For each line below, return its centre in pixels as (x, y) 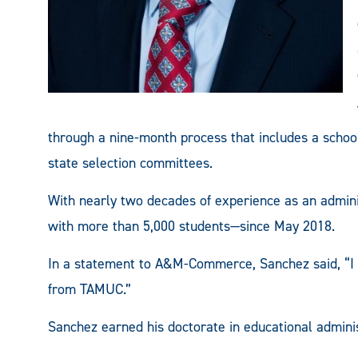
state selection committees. (130, 163)
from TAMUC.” (89, 289)
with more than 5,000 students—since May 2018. (191, 226)
